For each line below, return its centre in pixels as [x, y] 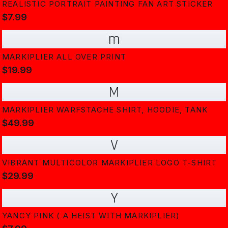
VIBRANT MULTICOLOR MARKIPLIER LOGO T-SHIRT [110, 163]
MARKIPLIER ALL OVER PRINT [64, 57]
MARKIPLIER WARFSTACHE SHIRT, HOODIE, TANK [105, 110]
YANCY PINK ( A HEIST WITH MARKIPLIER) [91, 216]
